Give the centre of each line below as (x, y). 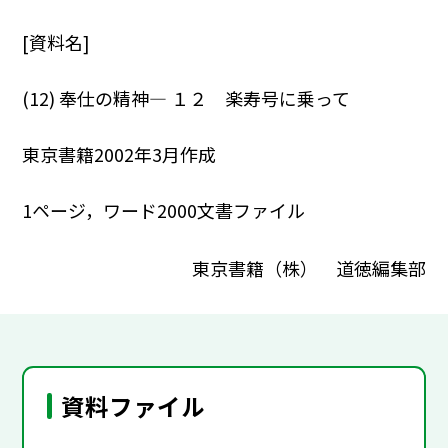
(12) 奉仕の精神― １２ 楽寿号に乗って (186, 98)
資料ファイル (133, 406)
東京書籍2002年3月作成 (119, 154)
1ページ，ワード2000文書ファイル (164, 210)
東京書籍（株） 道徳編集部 (308, 267)
